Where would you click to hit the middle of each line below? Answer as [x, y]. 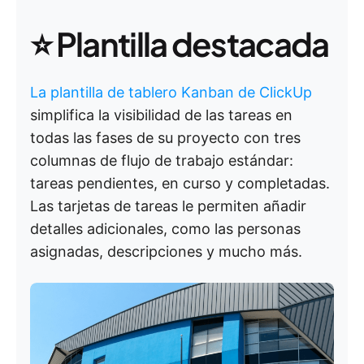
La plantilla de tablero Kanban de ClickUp [171, 92]
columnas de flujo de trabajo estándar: [162, 160]
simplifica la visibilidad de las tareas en [161, 115]
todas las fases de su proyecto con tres [165, 138]
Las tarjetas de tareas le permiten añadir [168, 206]
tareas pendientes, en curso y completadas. [180, 183]
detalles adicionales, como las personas [165, 229]
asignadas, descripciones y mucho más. [166, 251]
